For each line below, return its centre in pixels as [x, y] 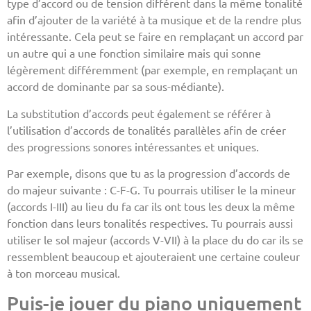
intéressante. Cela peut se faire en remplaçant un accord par [155, 36]
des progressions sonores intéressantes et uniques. [133, 146]
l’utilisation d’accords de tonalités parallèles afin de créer [146, 129]
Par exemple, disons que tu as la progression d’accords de [149, 173]
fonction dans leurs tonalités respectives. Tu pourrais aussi [150, 223]
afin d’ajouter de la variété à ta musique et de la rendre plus [154, 20]
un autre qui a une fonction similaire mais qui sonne [134, 53]
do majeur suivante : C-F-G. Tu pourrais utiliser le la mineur [151, 190]
